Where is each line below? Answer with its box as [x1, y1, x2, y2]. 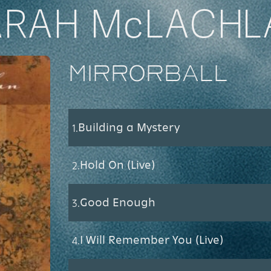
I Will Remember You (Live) [79, 232, 223, 246]
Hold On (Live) [79, 157, 155, 171]
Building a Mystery [77, 120, 180, 134]
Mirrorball [68, 60, 228, 87]
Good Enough [79, 195, 155, 209]
